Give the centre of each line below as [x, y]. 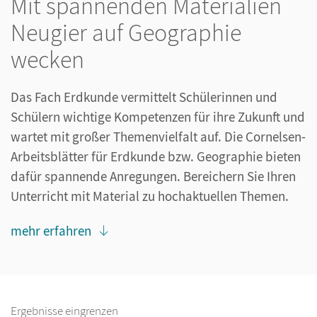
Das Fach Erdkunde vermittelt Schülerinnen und [144, 97]
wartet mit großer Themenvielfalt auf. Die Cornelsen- [158, 137]
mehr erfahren [51, 231]
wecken [50, 60]
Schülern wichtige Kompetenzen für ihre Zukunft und [158, 117]
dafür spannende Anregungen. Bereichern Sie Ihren [153, 177]
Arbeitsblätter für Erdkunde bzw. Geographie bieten [156, 157]
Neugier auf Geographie [126, 33]
